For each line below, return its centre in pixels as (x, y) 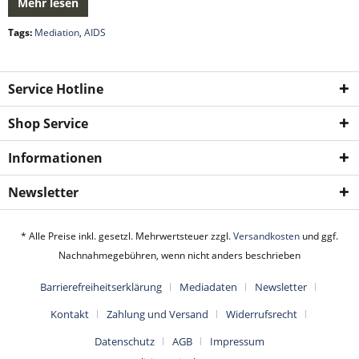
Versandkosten (266, 236)
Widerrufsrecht (261, 315)
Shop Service (48, 123)
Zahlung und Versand (157, 315)
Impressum (237, 342)
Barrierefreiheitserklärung (101, 287)
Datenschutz (125, 342)
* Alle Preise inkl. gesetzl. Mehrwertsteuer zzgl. (127, 236)
